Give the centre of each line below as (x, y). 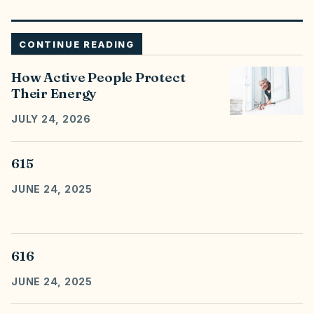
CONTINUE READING (77, 44)
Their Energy (54, 93)
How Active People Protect (98, 77)
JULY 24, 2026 (52, 119)
